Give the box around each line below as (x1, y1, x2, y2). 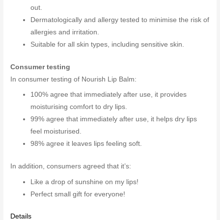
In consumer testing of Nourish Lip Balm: (10, 75, 137, 83)
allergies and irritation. (30, 28, 100, 36)
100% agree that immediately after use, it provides (30, 91, 187, 99)
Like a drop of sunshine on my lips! (30, 178, 139, 186)
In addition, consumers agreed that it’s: (10, 162, 132, 170)
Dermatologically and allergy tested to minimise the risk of (30, 16, 210, 24)
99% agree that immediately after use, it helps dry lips (30, 115, 197, 123)
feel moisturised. (30, 128, 82, 136)
